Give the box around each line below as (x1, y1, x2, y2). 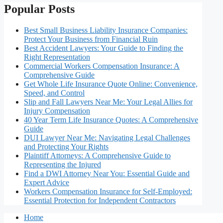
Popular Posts (4, 2, 75, 16)
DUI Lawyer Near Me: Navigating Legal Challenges (24, 133, 190, 142)
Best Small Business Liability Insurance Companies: (24, 26, 188, 35)
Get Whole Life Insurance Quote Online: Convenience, (24, 80, 198, 89)
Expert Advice (24, 178, 69, 187)
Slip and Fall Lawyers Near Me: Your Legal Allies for (24, 98, 193, 107)
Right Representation (24, 53, 90, 62)
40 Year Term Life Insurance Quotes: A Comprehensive (24, 115, 198, 124)
